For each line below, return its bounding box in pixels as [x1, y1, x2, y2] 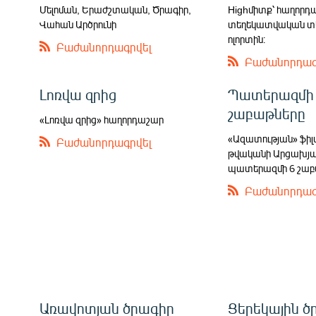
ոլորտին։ [228, 33, 267, 46]
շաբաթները [228, 104, 306, 123]
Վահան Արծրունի [39, 18, 116, 31]
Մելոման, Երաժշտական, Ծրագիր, [39, 4, 191, 16]
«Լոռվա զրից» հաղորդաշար [39, 114, 164, 126]
